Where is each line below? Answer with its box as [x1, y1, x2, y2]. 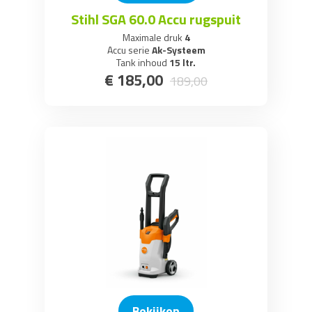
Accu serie [107, 42, 150, 57]
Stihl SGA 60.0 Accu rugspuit [71, 8, 241, 30]
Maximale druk [122, 29, 182, 45]
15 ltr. [167, 54, 196, 70]
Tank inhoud [116, 54, 167, 70]
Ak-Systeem [149, 42, 205, 57]
